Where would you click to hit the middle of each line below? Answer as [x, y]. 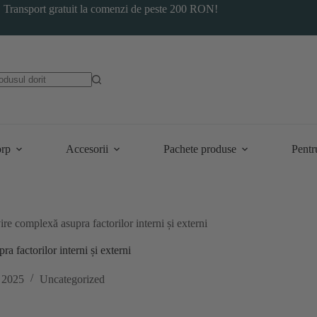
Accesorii [87, 149]
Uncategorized [72, 279]
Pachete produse [200, 149]
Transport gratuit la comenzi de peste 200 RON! [111, 9]
